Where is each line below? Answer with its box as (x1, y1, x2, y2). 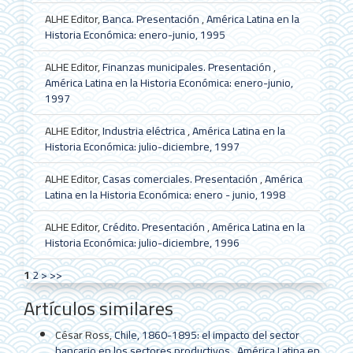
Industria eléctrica (102, 120, 188, 141)
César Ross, (55, 325, 114, 346)
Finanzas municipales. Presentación (102, 56, 273, 77)
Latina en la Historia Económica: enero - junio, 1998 (44, 184, 285, 205)
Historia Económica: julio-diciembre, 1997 (44, 136, 240, 157)
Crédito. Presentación (102, 216, 207, 237)
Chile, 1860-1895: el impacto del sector (114, 325, 299, 346)
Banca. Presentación (102, 8, 202, 29)
